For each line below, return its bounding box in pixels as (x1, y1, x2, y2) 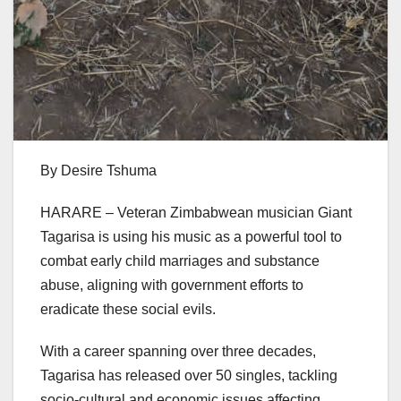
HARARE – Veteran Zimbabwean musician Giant (40, 205, 352, 221)
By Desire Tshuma (40, 163, 157, 179)
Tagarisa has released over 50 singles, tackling (40, 368, 337, 384)
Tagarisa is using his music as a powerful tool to (40, 229, 342, 245)
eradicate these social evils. (40, 302, 216, 318)
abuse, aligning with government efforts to (40, 277, 303, 294)
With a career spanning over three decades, (40, 344, 316, 360)
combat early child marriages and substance (40, 253, 320, 269)
